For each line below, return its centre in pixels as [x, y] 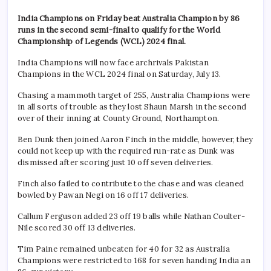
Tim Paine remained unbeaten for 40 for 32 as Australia [124, 249]
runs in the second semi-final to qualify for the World [119, 30]
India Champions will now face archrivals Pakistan [113, 62]
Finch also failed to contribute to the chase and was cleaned [131, 183]
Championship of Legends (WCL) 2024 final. [102, 41]
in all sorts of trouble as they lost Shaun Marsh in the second [132, 106]
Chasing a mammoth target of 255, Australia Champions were [134, 95]
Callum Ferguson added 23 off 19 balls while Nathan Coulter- [131, 216]
